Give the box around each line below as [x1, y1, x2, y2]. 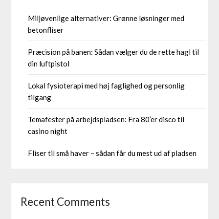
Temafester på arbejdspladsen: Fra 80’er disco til [28, 115, 185, 124]
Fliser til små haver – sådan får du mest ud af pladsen [28, 149, 197, 158]
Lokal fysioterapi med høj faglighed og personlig [28, 81, 185, 90]
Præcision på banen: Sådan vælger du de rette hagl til [28, 47, 199, 57]
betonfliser [28, 25, 64, 35]
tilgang [28, 93, 52, 102]
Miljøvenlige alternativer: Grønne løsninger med [28, 14, 185, 23]
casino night [28, 127, 68, 136]
